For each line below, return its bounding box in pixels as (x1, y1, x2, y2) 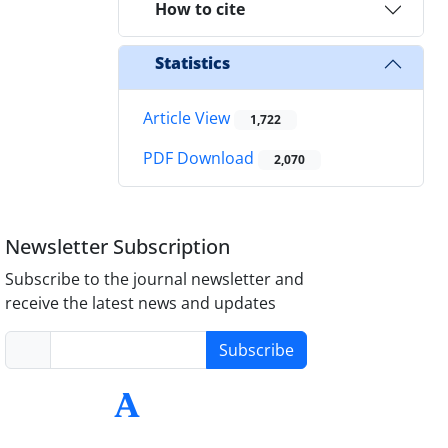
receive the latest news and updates (5, 292, 277, 315)
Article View (143, 106, 234, 129)
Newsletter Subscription (5, 233, 231, 261)
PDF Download (143, 147, 258, 170)
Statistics (155, 52, 230, 75)
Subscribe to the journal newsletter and (5, 268, 305, 291)
